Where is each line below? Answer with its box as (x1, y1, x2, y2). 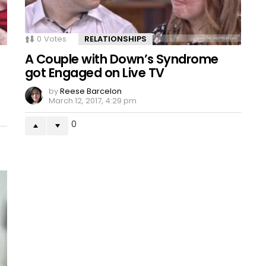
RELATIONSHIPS (84, 33, 147, 45)
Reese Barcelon (60, 85, 122, 97)
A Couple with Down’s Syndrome (25, 50, 218, 68)
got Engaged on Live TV (25, 64, 164, 81)
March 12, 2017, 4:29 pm (49, 94, 137, 106)
